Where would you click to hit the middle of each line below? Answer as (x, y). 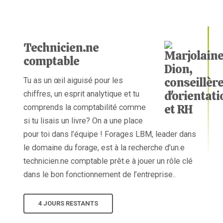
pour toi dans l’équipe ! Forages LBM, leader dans (110, 134)
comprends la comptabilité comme (85, 107)
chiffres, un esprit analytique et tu (82, 94)
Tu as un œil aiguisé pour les (73, 80)
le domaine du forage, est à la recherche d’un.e (104, 147)
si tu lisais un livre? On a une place (83, 120)
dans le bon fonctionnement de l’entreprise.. (100, 174)
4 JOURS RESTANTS (68, 203)
